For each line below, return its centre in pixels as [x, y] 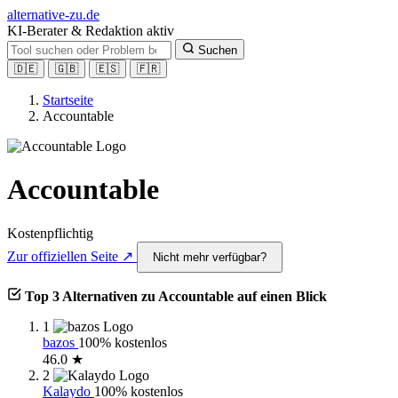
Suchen [218, 50]
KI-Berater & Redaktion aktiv [91, 31]
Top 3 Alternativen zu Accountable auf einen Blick [176, 296]
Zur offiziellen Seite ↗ [72, 256]
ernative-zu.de [60, 15]
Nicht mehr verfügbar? [210, 257]
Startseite [68, 100]
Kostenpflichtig [50, 233]
